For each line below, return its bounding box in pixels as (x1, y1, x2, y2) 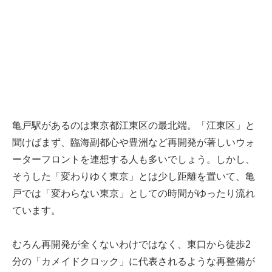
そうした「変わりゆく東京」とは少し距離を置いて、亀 (12, 171, 255, 182)
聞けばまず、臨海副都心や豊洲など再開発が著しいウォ (12, 137, 255, 148)
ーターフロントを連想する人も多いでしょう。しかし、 (12, 154, 255, 165)
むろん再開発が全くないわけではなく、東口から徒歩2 (12, 239, 251, 250)
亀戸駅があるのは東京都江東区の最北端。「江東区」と (12, 120, 255, 131)
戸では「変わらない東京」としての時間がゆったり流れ (12, 188, 255, 199)
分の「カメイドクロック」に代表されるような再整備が (12, 256, 255, 267)
